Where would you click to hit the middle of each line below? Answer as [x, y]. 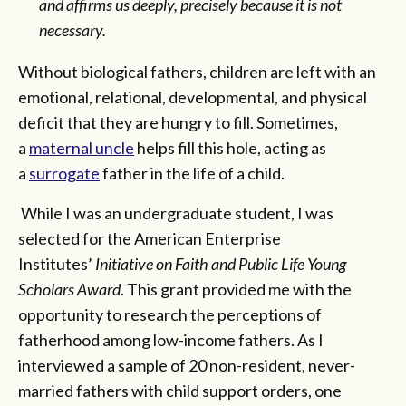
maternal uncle [82, 147]
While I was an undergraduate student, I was [176, 213]
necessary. [72, 29]
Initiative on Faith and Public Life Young [221, 263]
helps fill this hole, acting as [230, 147]
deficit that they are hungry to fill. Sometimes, [178, 122]
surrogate [64, 173]
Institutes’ [57, 263]
